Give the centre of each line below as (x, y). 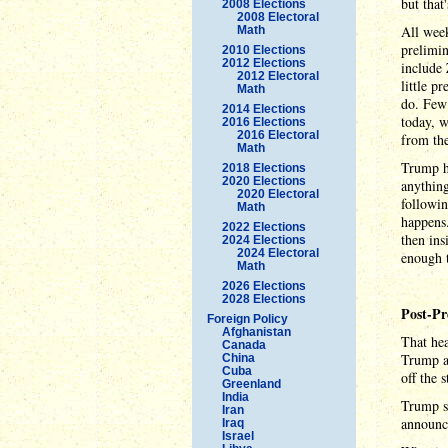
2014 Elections (264, 108)
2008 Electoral (278, 16)
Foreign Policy (247, 318)
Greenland (251, 383)
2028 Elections (264, 298)
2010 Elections (264, 49)
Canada (244, 344)
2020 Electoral (278, 193)
